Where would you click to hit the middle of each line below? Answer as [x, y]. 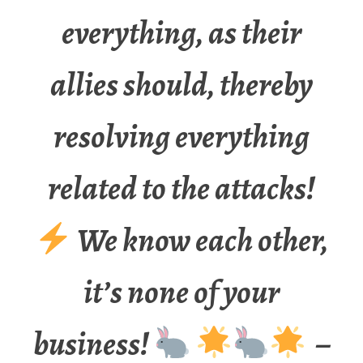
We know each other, [200, 241]
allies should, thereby [181, 85]
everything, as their [181, 33]
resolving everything [181, 137]
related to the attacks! [181, 189]
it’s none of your [181, 293]
